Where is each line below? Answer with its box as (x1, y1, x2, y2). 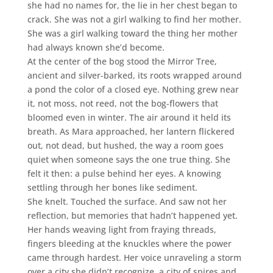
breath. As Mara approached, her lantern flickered (27, 125, 235, 137)
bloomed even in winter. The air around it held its (27, 111, 231, 123)
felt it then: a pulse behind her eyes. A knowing (27, 167, 221, 179)
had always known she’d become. (27, 41, 165, 53)
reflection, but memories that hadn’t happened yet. (27, 209, 238, 221)
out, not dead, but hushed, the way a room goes (27, 139, 224, 151)
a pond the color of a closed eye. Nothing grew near (27, 83, 239, 95)
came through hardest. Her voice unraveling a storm (27, 251, 241, 263)
